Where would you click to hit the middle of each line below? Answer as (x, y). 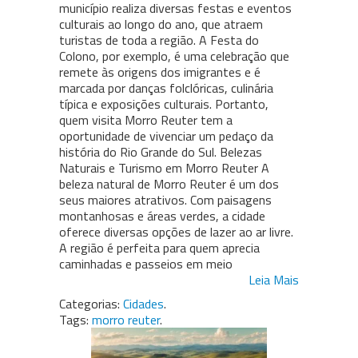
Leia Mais (274, 280)
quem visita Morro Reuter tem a (146, 120)
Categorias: (89, 304)
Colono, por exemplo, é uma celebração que (174, 56)
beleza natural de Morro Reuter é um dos (169, 184)
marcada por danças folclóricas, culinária (166, 88)
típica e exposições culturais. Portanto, (164, 104)
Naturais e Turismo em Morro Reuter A (164, 168)
